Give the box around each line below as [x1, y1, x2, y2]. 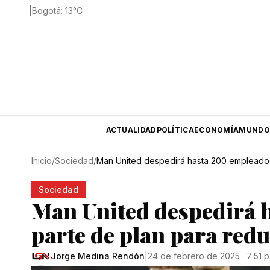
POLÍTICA [156, 125, 194, 134]
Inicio [31, 155, 52, 166]
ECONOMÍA [193, 125, 239, 134]
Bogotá [32, 5, 61, 16]
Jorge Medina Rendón [51, 251, 145, 261]
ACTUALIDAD [105, 125, 157, 134]
